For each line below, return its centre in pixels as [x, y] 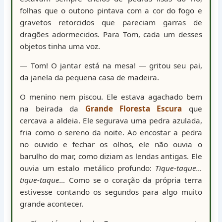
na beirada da [53, 109]
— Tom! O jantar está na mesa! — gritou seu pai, [111, 66]
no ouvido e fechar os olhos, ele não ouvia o [111, 144]
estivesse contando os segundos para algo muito [111, 192]
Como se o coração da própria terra [134, 180]
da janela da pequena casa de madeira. [90, 78]
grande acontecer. [52, 204]
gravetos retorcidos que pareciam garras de [111, 23]
